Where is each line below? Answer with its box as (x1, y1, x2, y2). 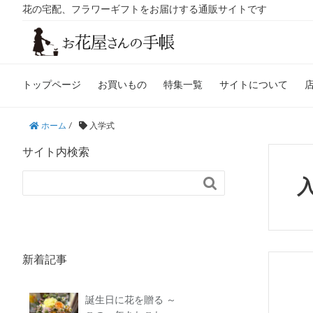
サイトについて (219, 80, 288, 90)
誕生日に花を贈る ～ (85, 295, 176, 305)
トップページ (22, 80, 81, 90)
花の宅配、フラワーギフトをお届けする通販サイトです (22, 5, 267, 15)
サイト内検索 (22, 146, 89, 158)
